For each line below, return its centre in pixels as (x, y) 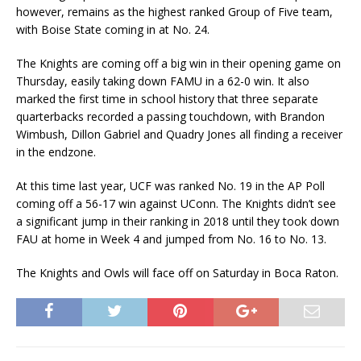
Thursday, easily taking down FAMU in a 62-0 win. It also (163, 81)
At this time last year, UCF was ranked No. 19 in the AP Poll (170, 186)
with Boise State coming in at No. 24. (113, 30)
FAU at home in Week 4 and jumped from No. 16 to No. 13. (171, 239)
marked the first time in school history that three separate (167, 99)
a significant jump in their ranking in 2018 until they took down (178, 222)
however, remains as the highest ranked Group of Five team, (174, 12)
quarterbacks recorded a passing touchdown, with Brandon (170, 117)
